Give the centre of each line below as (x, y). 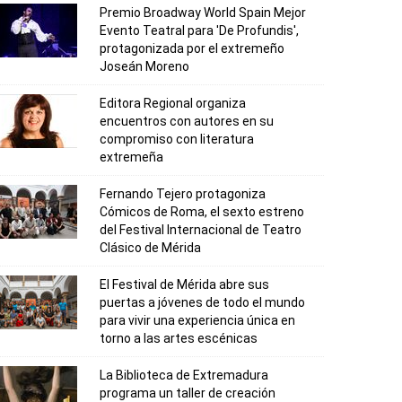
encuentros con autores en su (187, 122)
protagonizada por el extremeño (192, 49)
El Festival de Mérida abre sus (184, 285)
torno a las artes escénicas (179, 339)
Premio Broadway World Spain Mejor (203, 13)
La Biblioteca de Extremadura (184, 376)
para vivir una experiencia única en (197, 321)
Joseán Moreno (144, 67)
